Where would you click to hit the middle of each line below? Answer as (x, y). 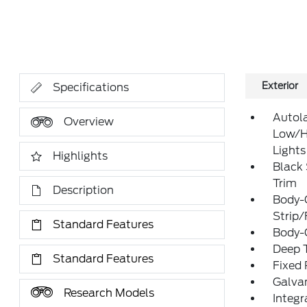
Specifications (91, 87)
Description (84, 190)
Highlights (81, 156)
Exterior (280, 86)
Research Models (109, 293)
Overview (89, 122)
